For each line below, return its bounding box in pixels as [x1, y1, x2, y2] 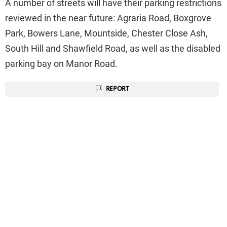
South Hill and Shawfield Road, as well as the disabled [5, 43, 220, 54]
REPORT [105, 86, 129, 92]
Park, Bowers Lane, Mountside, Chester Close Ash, [5, 27, 208, 39]
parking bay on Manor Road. [5, 58, 118, 69]
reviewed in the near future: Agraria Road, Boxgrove [5, 12, 211, 23]
